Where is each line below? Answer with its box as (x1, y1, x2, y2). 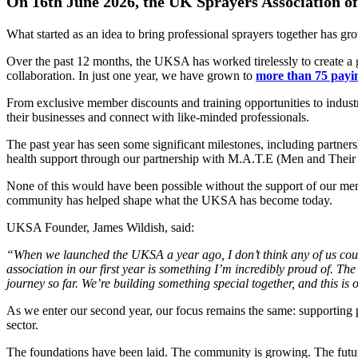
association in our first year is (6, 261, 156, 276)
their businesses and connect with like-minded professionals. (6, 109, 309, 124)
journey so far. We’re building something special (6, 276, 249, 290)
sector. (6, 317, 38, 332)
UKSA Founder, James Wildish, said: (6, 220, 194, 234)
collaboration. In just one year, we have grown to (6, 68, 256, 82)
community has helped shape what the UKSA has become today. (6, 193, 332, 207)
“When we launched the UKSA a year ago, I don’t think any (6, 247, 309, 261)
